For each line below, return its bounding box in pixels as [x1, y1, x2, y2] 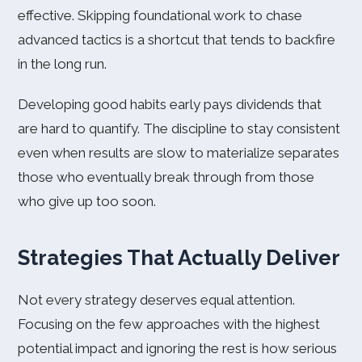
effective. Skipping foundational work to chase [18, 7, 302, 23]
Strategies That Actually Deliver [18, 246, 340, 270]
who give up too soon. [18, 193, 156, 209]
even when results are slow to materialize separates [18, 145, 339, 161]
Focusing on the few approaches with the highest [18, 316, 320, 332]
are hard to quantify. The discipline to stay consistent [18, 120, 340, 137]
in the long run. [18, 56, 107, 72]
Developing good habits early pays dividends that [18, 96, 322, 112]
